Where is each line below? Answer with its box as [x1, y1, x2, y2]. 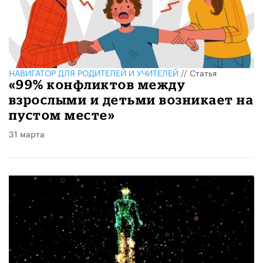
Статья [190, 66, 217, 79]
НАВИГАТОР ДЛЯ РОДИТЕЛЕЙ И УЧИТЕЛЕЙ [9, 66, 178, 79]
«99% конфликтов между [9, 77, 186, 92]
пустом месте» [9, 107, 116, 123]
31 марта [9, 127, 45, 140]
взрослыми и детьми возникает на [9, 92, 254, 107]
